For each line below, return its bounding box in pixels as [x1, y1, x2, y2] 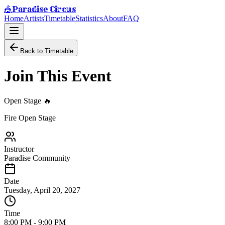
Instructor [4, 144, 34, 153]
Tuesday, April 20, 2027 [4, 185, 80, 194]
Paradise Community [4, 153, 70, 162]
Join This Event [4, 67, 111, 85]
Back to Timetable [20, 47, 73, 55]
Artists [24, 14, 44, 23]
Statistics [75, 14, 103, 23]
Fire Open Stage [4, 113, 56, 122]
